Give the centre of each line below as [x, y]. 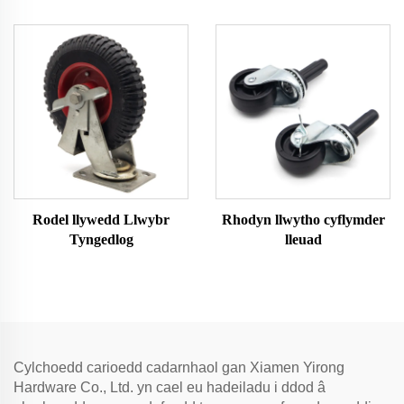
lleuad [303, 240]
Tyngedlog [101, 240]
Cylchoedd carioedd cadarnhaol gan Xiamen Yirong [179, 368]
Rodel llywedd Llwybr [101, 220]
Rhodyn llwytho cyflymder [303, 220]
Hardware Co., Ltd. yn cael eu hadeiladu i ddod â [170, 388]
